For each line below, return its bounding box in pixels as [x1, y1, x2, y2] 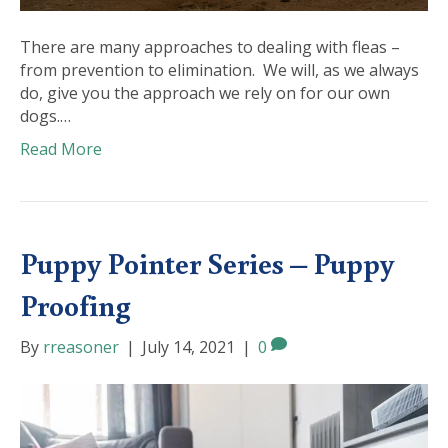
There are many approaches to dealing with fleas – [20, 36, 400, 59]
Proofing [20, 285, 131, 325]
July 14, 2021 [142, 336, 235, 359]
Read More [20, 138, 102, 161]
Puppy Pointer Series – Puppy [20, 243, 394, 283]
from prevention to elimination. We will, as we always [20, 59, 419, 82]
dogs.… [20, 105, 71, 128]
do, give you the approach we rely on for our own [20, 82, 390, 105]
